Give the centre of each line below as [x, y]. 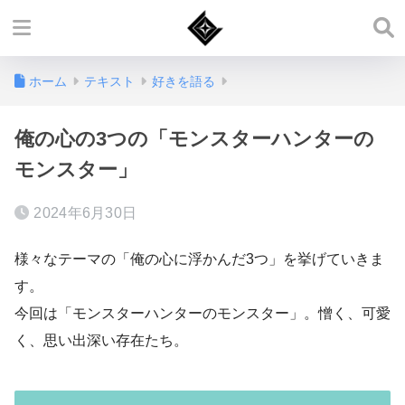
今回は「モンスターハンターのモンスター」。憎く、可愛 [202, 313]
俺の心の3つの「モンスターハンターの [194, 139]
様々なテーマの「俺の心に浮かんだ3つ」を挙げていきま [199, 259]
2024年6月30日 [85, 213]
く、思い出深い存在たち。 [101, 340]
